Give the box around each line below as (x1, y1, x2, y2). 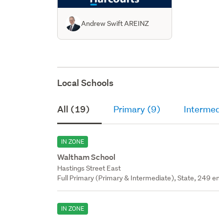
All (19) (57, 103, 90, 115)
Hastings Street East (57, 163, 121, 173)
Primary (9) (113, 103, 161, 115)
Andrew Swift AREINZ (81, 19, 150, 28)
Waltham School (57, 152, 116, 162)
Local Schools (57, 77, 114, 88)
